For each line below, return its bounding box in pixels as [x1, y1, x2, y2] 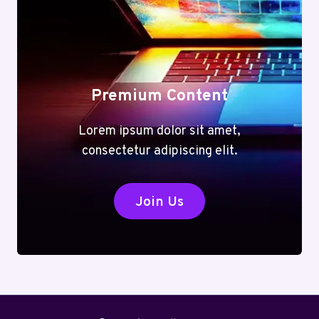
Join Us [135, 193, 184, 211]
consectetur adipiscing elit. [81, 142, 238, 159]
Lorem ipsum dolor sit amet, [78, 122, 241, 140]
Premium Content [91, 85, 228, 107]
